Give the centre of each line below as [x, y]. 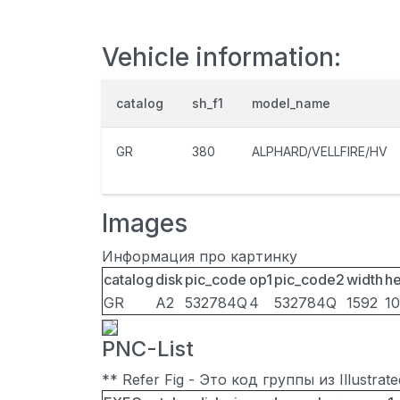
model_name [291, 103]
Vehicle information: [221, 57]
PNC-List [148, 349]
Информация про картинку [200, 256]
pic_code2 [309, 279]
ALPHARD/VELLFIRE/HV [320, 151]
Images [145, 223]
